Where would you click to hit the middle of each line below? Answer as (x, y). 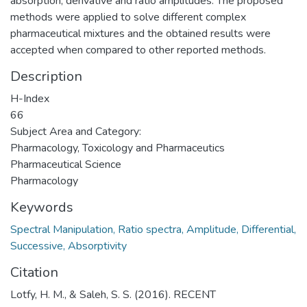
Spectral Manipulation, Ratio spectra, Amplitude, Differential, (153, 229)
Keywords (42, 207)
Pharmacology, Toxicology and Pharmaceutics (118, 148)
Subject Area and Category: (76, 131)
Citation (34, 272)
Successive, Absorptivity (69, 246)
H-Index (30, 98)
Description (46, 76)
